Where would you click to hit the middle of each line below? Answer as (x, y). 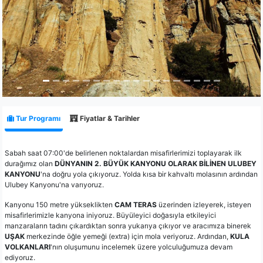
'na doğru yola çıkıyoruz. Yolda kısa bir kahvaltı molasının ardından (149, 174)
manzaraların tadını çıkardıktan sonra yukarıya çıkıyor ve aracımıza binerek (128, 226)
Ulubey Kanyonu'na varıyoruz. (54, 185)
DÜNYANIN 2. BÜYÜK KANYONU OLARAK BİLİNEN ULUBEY (156, 164)
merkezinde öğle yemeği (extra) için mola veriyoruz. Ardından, (127, 237)
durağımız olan (30, 164)
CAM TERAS (136, 205)
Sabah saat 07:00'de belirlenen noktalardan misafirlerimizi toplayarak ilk (123, 153)
